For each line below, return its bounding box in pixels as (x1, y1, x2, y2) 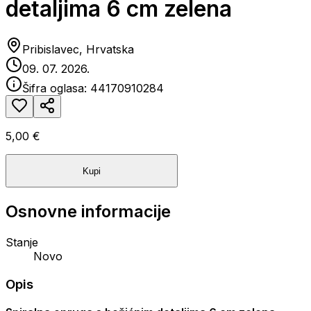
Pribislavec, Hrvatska (22, 42, 134, 57)
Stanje (6, 235, 38, 250)
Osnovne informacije (6, 201, 171, 222)
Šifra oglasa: (22, 81, 90, 96)
